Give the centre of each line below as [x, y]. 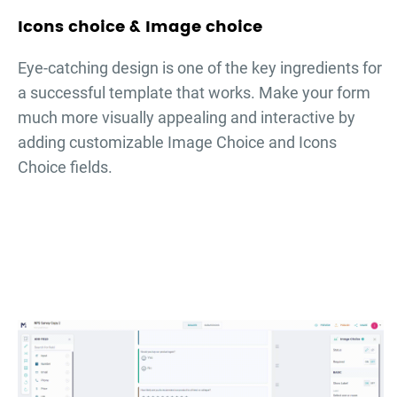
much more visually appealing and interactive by [187, 118]
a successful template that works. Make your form [194, 93]
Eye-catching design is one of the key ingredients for [200, 68]
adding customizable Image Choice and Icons [177, 143]
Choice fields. [65, 167]
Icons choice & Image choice [140, 27]
